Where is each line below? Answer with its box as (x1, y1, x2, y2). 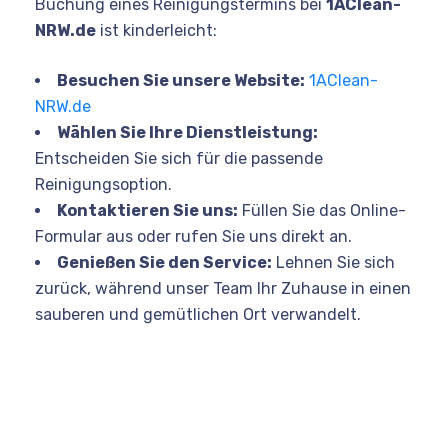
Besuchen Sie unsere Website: (57, 70, 305, 90)
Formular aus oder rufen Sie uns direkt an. (35, 226, 352, 246)
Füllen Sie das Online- (238, 200, 406, 220)
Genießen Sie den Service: (57, 252, 272, 272)
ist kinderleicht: (96, 20, 217, 40)
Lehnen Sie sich (272, 252, 395, 272)
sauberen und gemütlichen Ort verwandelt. (35, 304, 361, 324)
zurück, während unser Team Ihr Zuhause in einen (35, 278, 411, 298)
